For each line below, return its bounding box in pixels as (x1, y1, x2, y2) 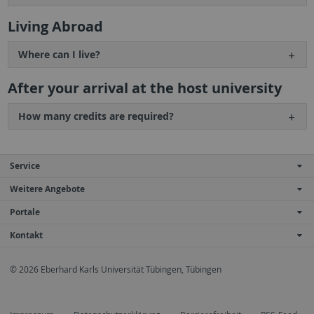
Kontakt (10, 229, 43, 242)
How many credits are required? (18, 109, 174, 123)
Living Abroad (7, 17, 103, 36)
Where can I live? (18, 48, 100, 62)
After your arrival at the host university (7, 78, 282, 98)
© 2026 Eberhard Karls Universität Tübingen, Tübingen (10, 264, 221, 276)
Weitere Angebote (10, 183, 85, 196)
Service (10, 160, 40, 172)
